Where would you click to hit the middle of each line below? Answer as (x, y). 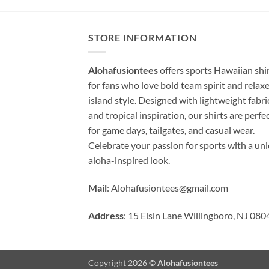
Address (106, 215)
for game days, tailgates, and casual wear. (171, 130)
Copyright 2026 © (123, 262)
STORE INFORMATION (143, 37)
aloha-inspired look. (129, 160)
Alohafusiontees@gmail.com (170, 187)
